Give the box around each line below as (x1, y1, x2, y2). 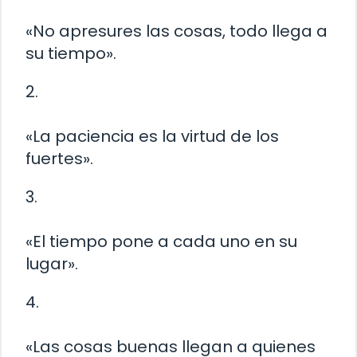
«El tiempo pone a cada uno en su (25, 230, 297, 253)
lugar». (25, 253, 78, 276)
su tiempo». (25, 42, 116, 65)
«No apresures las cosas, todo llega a (25, 20, 328, 43)
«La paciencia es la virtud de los (25, 125, 279, 148)
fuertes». (25, 147, 93, 171)
